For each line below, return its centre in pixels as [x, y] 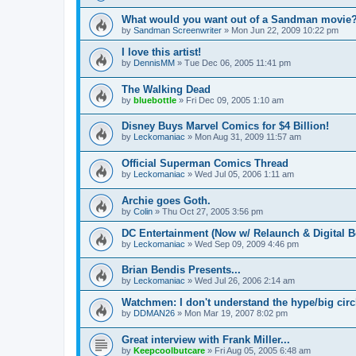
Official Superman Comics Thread [205, 163]
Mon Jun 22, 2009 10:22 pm [285, 31]
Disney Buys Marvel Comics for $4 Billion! [225, 126]
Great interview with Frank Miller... [206, 339]
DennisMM [154, 63]
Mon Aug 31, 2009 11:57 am [248, 137]
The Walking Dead [166, 89]
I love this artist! [161, 52]
